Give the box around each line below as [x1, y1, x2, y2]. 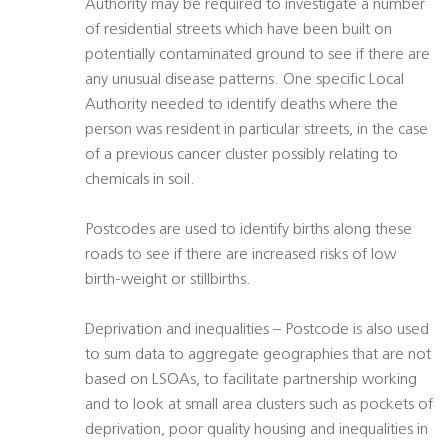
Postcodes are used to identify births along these [85, 222, 412, 239]
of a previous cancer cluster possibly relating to [85, 147, 398, 164]
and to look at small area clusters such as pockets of [85, 397, 433, 414]
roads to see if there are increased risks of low [85, 247, 396, 264]
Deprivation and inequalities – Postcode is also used [85, 322, 429, 339]
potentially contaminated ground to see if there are [85, 47, 430, 64]
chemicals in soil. [85, 172, 195, 189]
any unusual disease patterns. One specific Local [85, 72, 404, 89]
